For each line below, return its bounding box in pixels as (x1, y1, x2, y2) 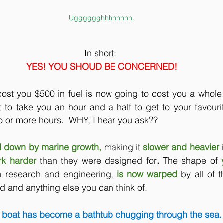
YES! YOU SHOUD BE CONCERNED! (26, 60, 177, 72)
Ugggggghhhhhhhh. (69, 13, 134, 22)
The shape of (163, 154, 218, 166)
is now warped (117, 168, 181, 180)
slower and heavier (143, 141, 222, 153)
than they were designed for (40, 154, 157, 166)
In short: (84, 47, 119, 59)
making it (104, 141, 140, 153)
